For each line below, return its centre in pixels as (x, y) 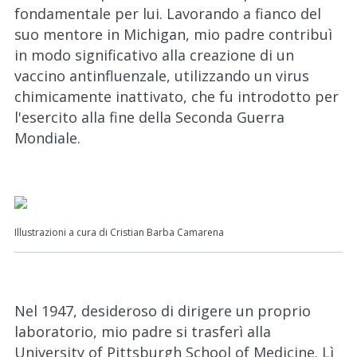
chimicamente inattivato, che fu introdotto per (177, 96)
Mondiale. (47, 138)
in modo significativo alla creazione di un (154, 55)
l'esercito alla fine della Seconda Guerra (149, 117)
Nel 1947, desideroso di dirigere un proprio (163, 311)
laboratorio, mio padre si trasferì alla (143, 331)
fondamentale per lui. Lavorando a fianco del (168, 14)
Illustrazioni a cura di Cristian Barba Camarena (119, 232)
